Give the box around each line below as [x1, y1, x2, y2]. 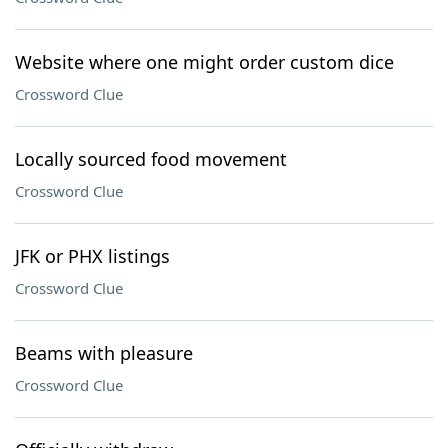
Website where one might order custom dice [15, 50, 394, 74]
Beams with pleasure [15, 341, 193, 365]
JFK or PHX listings [15, 244, 170, 268]
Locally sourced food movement [15, 147, 287, 171]
